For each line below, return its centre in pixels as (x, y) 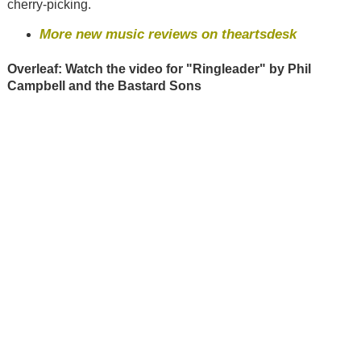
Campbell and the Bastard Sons (104, 85)
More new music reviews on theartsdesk (168, 34)
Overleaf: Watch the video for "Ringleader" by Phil (159, 68)
